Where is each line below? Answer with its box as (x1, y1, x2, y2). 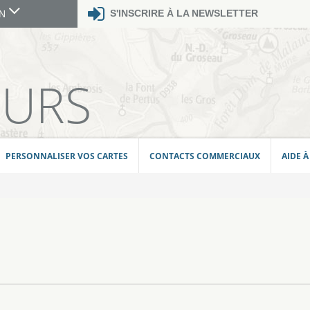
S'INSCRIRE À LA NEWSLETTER (109, 8, 258, 19)
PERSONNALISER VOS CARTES (6, 149, 128, 162)
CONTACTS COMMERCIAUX (149, 149, 260, 162)
